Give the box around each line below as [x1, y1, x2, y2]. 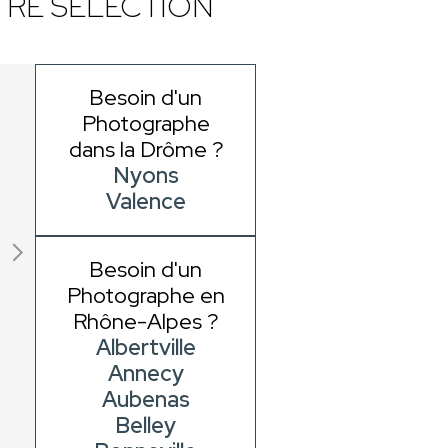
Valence [105, 187, 186, 217]
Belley [115, 411, 177, 441]
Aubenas [101, 385, 190, 415]
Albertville [95, 333, 196, 363]
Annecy [107, 359, 184, 389]
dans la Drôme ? [68, 135, 223, 165]
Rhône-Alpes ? [73, 307, 219, 337]
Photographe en [66, 281, 225, 311]
